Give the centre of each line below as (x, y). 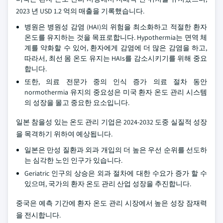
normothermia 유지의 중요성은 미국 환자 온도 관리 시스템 (116, 92)
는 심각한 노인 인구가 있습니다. (73, 160)
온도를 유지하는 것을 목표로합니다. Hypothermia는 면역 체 (116, 37)
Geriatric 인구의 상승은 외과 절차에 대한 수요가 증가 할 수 (116, 173)
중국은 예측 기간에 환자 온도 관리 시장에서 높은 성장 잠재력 (111, 203)
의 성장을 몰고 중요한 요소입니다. (77, 103)
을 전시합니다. (38, 215)
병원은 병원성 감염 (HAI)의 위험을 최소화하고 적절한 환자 (116, 27)
